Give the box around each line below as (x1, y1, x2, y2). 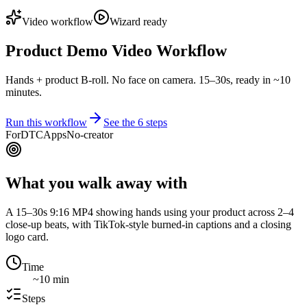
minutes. (5, 86, 42, 98)
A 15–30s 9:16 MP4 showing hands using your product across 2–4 (5, 206, 294, 218)
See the (103, 116, 138, 128)
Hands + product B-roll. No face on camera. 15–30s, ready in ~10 (5, 73, 291, 86)
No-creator (66, 128, 113, 140)
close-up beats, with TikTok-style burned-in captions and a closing (5, 218, 291, 230)
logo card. (5, 230, 49, 243)
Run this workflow (5, 116, 87, 128)
